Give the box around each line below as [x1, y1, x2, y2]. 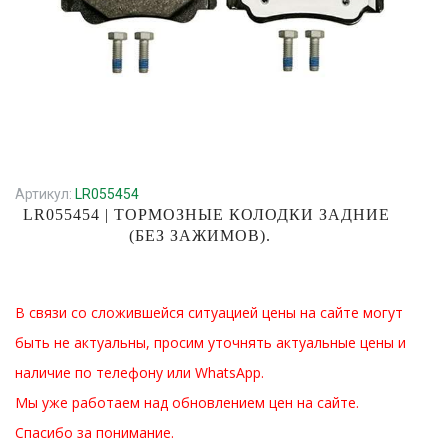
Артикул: [15, 186, 75, 202]
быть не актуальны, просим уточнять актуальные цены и [15, 333, 406, 352]
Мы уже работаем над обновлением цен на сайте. [15, 393, 359, 412]
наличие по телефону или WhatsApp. [15, 363, 264, 382]
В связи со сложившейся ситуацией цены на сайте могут [15, 303, 403, 322]
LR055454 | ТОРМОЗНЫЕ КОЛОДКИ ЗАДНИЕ [22, 206, 390, 223]
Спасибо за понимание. [15, 423, 174, 442]
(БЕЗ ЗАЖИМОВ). [129, 227, 272, 244]
